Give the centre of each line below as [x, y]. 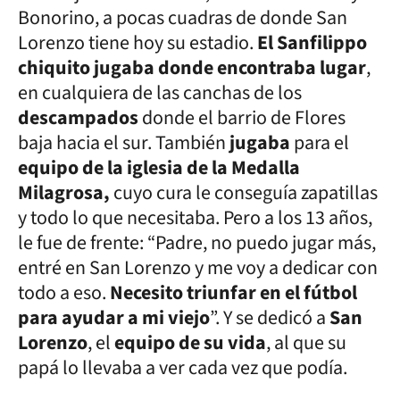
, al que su [306, 342]
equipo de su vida [190, 342]
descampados [80, 117]
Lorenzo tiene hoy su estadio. [137, 42]
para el [321, 142]
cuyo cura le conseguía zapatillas [246, 192]
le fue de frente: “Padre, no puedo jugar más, [197, 242]
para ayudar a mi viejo [114, 317]
